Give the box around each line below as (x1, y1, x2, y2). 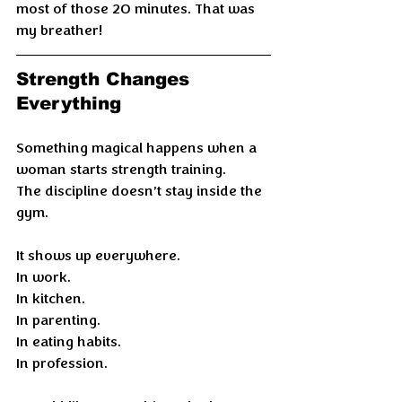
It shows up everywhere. (16, 247, 180, 265)
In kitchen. (16, 290, 85, 308)
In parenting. (16, 311, 100, 329)
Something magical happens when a (16, 139, 260, 157)
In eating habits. (16, 333, 121, 351)
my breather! (16, 22, 102, 39)
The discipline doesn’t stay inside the (16, 182, 266, 200)
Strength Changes (16, 69, 196, 90)
